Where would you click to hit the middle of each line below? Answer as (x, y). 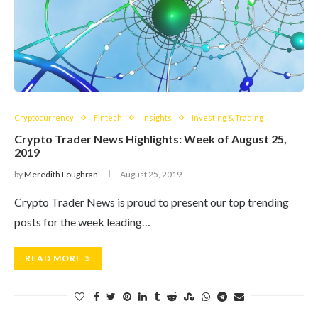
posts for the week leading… (82, 222)
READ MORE (53, 258)
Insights (157, 117)
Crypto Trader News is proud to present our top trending (152, 202)
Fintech (108, 117)
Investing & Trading (227, 117)
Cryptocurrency (44, 117)
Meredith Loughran (61, 174)
